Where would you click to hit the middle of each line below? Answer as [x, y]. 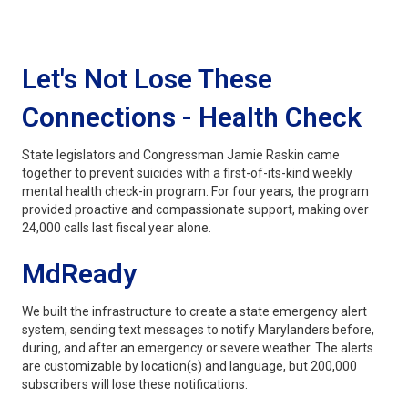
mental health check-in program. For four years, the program [195, 191]
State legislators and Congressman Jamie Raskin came [181, 154]
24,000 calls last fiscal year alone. [117, 227]
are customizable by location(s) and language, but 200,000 [189, 366]
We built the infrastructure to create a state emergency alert [194, 311]
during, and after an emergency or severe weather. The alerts [198, 347]
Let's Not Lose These [147, 78]
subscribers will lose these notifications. [135, 384]
